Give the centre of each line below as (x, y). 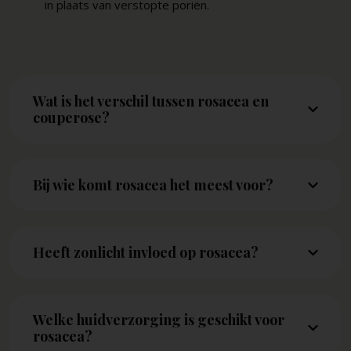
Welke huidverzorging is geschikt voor (158, 319)
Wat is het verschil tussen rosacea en (150, 101)
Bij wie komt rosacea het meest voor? (153, 185)
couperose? (71, 117)
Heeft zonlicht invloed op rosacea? (145, 252)
